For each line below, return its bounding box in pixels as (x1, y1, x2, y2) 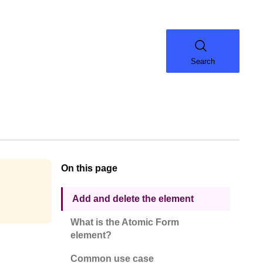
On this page (61, 163, 117, 173)
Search (191, 57, 215, 66)
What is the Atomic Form (70, 217, 179, 227)
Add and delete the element (72, 194, 194, 204)
